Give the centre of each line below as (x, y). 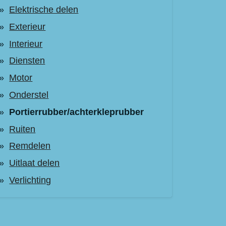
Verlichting (30, 180)
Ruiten (22, 129)
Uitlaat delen (35, 163)
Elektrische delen (44, 9)
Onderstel (29, 95)
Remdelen (30, 146)
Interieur (26, 44)
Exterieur (27, 26)
